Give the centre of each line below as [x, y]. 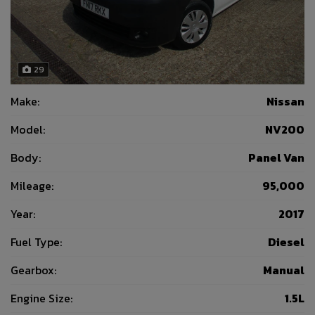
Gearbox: [33, 270]
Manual [284, 270]
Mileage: [32, 186]
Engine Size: [41, 298]
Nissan [285, 102]
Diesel [286, 242]
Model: [28, 130]
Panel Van [276, 158]
